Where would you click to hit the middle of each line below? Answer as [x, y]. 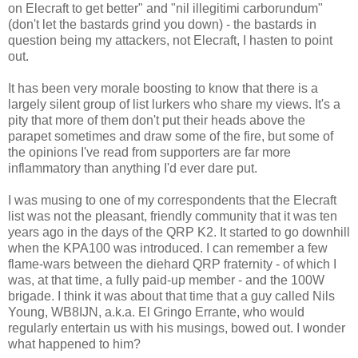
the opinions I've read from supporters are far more [149, 152]
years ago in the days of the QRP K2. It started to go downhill [179, 232]
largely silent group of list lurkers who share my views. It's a [174, 104]
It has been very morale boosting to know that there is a [163, 88]
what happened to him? [74, 344]
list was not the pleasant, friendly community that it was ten [173, 216]
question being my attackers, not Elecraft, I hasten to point [170, 40]
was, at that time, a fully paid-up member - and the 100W [166, 280]
